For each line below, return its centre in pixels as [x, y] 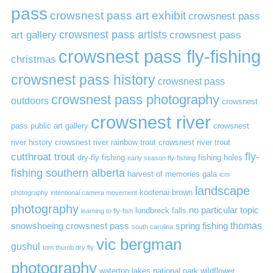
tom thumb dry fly [68, 247]
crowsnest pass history [83, 80]
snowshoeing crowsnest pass [70, 226]
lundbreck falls [161, 210]
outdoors [30, 100]
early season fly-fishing [161, 158]
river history [31, 142]
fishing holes [220, 157]
